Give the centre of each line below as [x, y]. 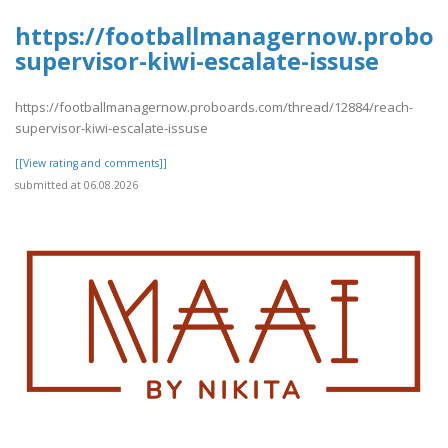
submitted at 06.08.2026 [76, 185]
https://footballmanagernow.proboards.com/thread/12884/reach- [214, 107]
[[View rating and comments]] [91, 163]
